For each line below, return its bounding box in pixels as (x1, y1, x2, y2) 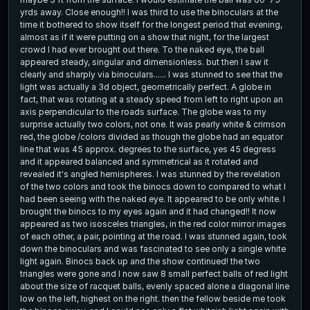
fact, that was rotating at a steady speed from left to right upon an (20, 93, 283, 104)
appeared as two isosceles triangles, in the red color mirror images (20, 218, 286, 229)
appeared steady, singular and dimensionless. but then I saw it (20, 56, 268, 67)
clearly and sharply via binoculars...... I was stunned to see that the (20, 69, 282, 80)
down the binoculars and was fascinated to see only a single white (20, 243, 286, 254)
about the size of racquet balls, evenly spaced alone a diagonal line (20, 280, 289, 291)
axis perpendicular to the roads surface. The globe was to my (20, 106, 266, 117)
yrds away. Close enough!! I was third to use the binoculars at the (20, 6, 278, 17)
